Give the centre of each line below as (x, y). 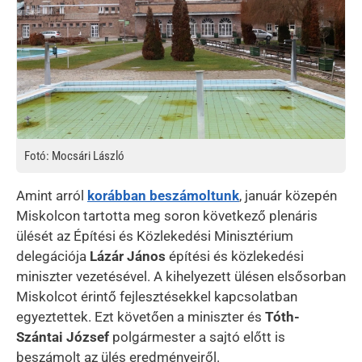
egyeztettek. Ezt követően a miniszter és (141, 316)
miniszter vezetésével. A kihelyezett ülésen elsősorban (181, 276)
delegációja (53, 256)
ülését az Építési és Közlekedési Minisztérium (155, 236)
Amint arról (52, 195)
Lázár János (128, 256)
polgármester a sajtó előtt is (197, 337)
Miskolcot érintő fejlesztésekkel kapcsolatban (157, 296)
